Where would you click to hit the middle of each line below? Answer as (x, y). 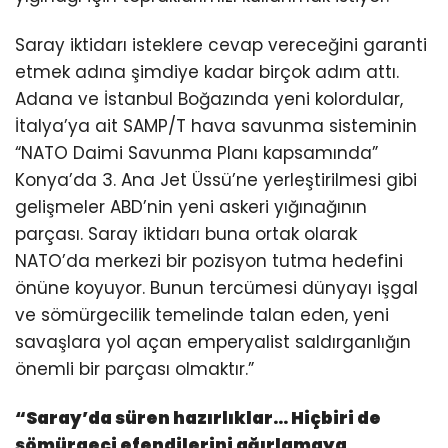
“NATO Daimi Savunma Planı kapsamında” (196, 153)
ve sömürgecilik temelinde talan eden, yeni (202, 315)
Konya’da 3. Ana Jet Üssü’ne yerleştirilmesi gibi (216, 180)
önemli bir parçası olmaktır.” (134, 369)
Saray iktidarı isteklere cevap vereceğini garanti (221, 45)
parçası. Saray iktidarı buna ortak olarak (186, 234)
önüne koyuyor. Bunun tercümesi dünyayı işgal (216, 288)
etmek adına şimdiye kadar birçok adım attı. (207, 72)
